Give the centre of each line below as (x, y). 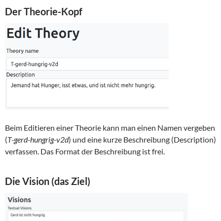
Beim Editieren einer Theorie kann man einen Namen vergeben (110, 128)
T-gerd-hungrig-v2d (38, 140)
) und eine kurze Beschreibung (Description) (142, 140)
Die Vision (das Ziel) (48, 181)
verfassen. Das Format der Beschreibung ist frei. (85, 151)
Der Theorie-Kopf (44, 11)
